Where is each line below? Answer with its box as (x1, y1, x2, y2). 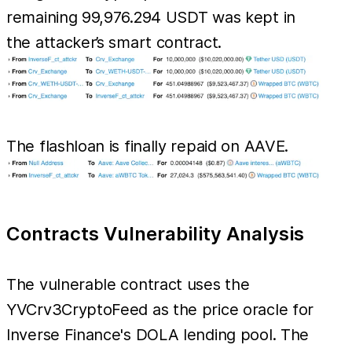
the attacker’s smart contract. (6, 32, 222, 52)
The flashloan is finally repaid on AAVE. (6, 136, 289, 156)
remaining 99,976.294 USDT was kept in (6, 7, 295, 27)
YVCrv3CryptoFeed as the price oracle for (6, 300, 314, 320)
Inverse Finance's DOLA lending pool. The (6, 325, 310, 345)
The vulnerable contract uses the (6, 275, 250, 295)
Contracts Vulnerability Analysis (6, 222, 304, 246)
